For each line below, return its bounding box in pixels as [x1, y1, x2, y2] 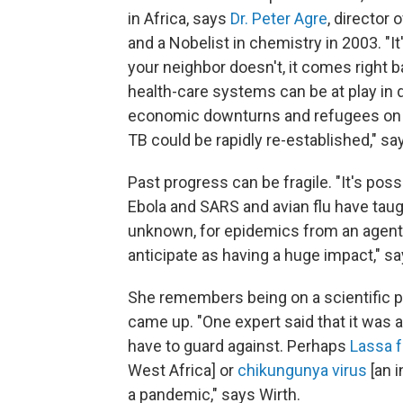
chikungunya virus [237, 360, 367, 380]
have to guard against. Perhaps [128, 336, 350, 355]
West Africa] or [128, 360, 237, 380]
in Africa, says [128, 8, 230, 28]
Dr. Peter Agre [230, 8, 327, 28]
